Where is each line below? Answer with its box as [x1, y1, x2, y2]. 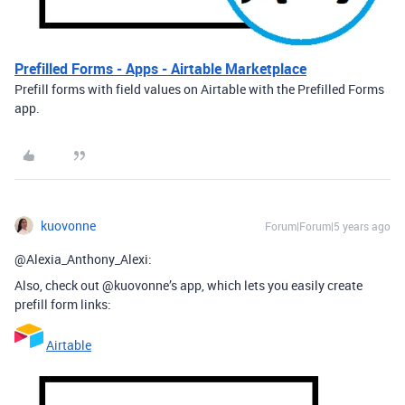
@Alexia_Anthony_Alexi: [14, 250, 152, 268]
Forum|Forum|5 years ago [265, 219, 391, 233]
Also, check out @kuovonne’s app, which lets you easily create [14, 277, 363, 294]
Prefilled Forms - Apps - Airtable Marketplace [14, 59, 306, 79]
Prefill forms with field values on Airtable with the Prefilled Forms [14, 80, 384, 98]
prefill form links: [14, 296, 111, 313]
